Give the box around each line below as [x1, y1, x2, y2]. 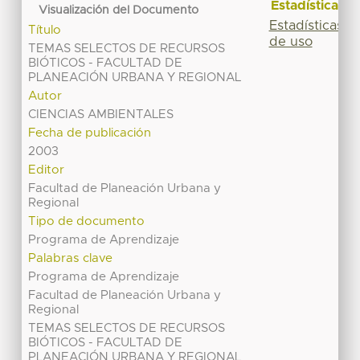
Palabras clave [28, 252, 113, 265]
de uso [268, 35, 313, 48]
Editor [28, 164, 65, 177]
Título [28, 24, 62, 37]
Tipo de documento [28, 215, 145, 228]
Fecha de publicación [28, 127, 152, 140]
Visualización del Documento [39, 4, 199, 16]
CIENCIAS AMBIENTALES [28, 108, 174, 121]
